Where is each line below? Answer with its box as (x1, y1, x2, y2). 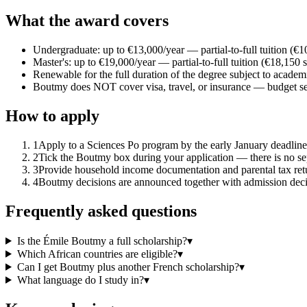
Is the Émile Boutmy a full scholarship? (16, 234, 187, 247)
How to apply (5, 107, 99, 125)
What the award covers (5, 12, 169, 30)
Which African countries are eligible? (16, 247, 177, 260)
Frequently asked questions (5, 201, 197, 220)
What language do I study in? (16, 273, 144, 286)
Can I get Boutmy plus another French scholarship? (16, 260, 239, 273)
